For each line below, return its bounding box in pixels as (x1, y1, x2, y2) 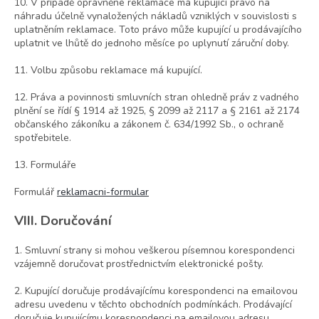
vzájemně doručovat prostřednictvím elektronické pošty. (14, 257, 263, 271)
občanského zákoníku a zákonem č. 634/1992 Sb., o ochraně (14, 117, 283, 132)
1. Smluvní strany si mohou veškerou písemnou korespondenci (14, 244, 295, 258)
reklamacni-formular (57, 185, 149, 199)
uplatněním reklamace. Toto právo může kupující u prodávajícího (14, 23, 302, 37)
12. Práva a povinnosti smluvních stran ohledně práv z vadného (14, 90, 299, 105)
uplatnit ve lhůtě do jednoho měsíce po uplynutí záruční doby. (14, 36, 289, 51)
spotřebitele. (14, 131, 71, 145)
